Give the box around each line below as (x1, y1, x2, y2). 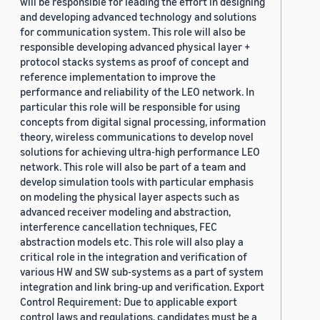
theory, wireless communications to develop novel (20, 130, 254, 144)
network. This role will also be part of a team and (20, 160, 246, 174)
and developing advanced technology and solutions (20, 10, 256, 24)
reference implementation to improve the (20, 70, 216, 84)
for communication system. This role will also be (20, 25, 246, 39)
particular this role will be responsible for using (20, 100, 240, 114)
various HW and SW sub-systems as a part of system (20, 265, 264, 279)
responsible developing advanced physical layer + (20, 40, 250, 54)
